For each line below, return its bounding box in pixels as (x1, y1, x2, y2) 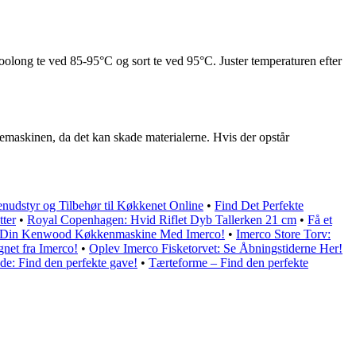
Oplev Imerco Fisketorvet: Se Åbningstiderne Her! (89, 241, 342, 255)
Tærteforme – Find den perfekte (149, 255, 308, 269)
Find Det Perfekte (215, 198, 304, 212)
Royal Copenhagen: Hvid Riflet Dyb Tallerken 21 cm (27, 212, 296, 226)
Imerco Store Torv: (236, 226, 331, 241)
